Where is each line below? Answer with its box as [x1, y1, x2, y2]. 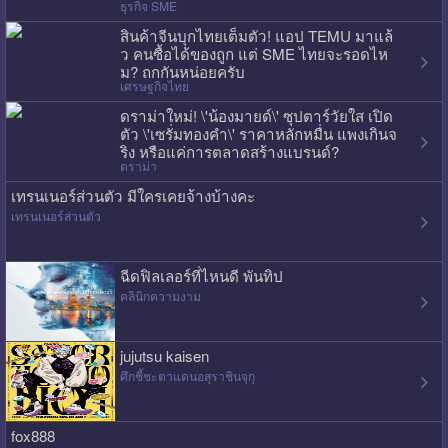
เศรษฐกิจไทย [119, 77, 189, 95]
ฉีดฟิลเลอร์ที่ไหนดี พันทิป [119, 264, 283, 286]
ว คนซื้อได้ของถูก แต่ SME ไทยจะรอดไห [119, 42, 388, 64]
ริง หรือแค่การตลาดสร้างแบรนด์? [119, 140, 339, 162]
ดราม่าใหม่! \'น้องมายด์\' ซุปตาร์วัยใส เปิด [119, 104, 393, 126]
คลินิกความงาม [119, 286, 201, 304]
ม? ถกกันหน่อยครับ [119, 60, 245, 82]
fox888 [10, 424, 55, 446]
